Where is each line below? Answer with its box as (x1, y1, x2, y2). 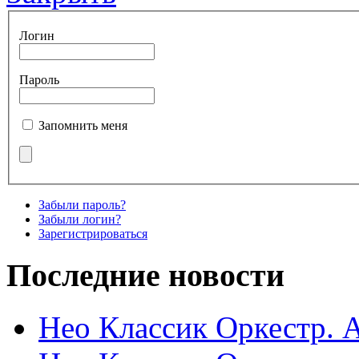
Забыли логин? (38, 212, 121, 227)
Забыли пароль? (38, 198, 126, 212)
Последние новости (6, 256, 284, 293)
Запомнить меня (38, 119, 127, 133)
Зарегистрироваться (38, 227, 147, 241)
